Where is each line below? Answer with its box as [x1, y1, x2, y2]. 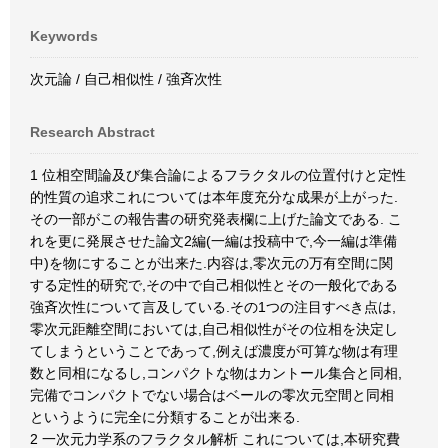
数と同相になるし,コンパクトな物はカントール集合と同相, [30, 365, 402, 381]
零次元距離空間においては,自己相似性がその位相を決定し [30, 321, 398, 337]
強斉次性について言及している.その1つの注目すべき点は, [30, 299, 396, 315]
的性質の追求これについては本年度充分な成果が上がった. [30, 189, 398, 205]
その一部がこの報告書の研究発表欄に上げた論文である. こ [30, 211, 402, 227]
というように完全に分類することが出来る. [30, 409, 300, 425]
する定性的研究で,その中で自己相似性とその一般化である [30, 277, 398, 293]
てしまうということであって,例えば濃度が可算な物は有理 [30, 343, 398, 359]
